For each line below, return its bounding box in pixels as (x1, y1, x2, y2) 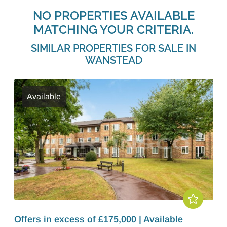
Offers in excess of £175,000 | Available (14, 214, 183, 224)
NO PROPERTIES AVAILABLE (32, 8, 195, 23)
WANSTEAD (85, 54, 142, 66)
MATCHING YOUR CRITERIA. (33, 22, 194, 37)
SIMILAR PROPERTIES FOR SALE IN (31, 42, 196, 54)
